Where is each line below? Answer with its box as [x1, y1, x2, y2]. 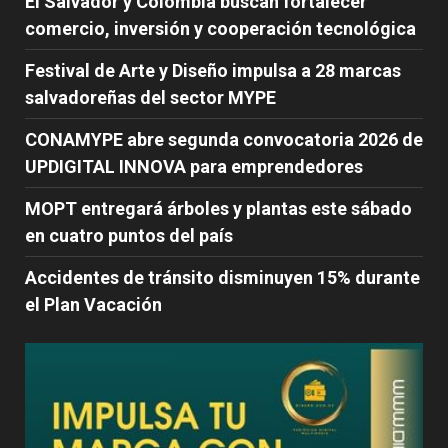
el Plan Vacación [25, 294, 162, 316]
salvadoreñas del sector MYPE [25, 87, 276, 109]
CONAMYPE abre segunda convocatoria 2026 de [25, 129, 423, 151]
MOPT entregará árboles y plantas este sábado [25, 198, 412, 220]
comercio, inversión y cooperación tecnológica [25, 18, 416, 40]
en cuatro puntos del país [25, 225, 233, 247]
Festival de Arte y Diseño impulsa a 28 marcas [25, 60, 401, 82]
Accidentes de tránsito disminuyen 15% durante [25, 267, 420, 289]
